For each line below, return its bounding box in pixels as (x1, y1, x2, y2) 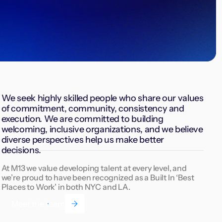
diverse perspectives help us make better (1, 134, 165, 146)
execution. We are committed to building (1, 113, 164, 125)
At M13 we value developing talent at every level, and (1, 163, 187, 173)
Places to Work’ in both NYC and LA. (1, 182, 130, 192)
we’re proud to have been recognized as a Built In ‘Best (1, 172, 194, 183)
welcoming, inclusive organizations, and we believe (1, 124, 203, 135)
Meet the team (11, 199, 65, 209)
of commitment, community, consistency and (1, 103, 184, 114)
